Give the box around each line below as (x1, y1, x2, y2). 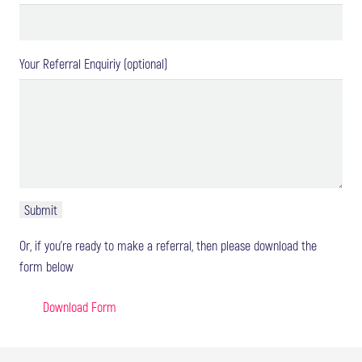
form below (19, 258, 74, 274)
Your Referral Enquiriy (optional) (19, 55, 167, 71)
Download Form (42, 298, 116, 314)
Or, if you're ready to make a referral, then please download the (19, 237, 317, 253)
